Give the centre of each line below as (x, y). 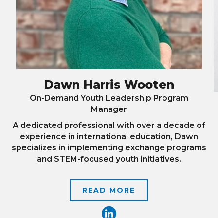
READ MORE (109, 190)
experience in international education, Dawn (109, 136)
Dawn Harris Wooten (109, 84)
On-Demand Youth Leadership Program (109, 98)
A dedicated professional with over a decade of (109, 125)
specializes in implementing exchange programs (109, 147)
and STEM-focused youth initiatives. (109, 159)
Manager (109, 109)
